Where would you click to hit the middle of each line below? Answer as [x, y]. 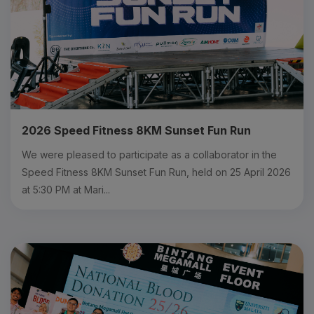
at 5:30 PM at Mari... [66, 189]
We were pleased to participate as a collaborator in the [149, 154]
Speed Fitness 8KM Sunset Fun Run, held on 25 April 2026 [156, 172]
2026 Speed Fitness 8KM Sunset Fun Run [136, 130]
